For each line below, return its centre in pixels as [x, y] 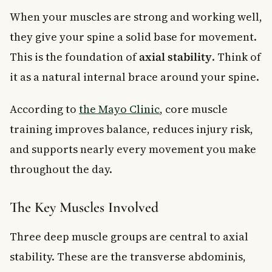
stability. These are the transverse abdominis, [128, 256]
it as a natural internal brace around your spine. [134, 76]
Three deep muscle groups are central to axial [129, 236]
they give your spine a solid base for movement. [133, 36]
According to [44, 109]
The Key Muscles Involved [84, 207]
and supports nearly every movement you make [133, 149]
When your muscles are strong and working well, [136, 16]
